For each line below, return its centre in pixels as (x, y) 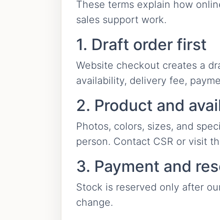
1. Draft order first (141, 44)
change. (95, 202)
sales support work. (121, 20)
